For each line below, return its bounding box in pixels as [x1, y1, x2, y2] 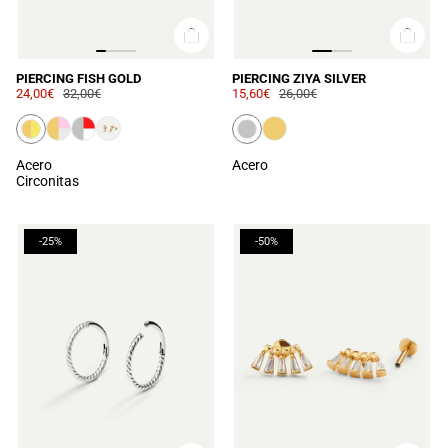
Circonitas [16, 172, 79, 189]
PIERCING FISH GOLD [16, 70, 141, 86]
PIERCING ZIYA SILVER [232, 70, 366, 86]
